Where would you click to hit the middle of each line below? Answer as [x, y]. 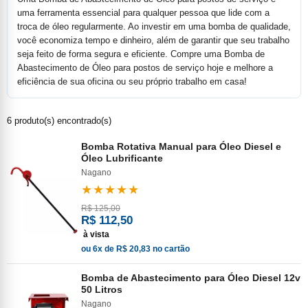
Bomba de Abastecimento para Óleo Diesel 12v [191, 278]
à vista [96, 234]
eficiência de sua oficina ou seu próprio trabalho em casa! [132, 81]
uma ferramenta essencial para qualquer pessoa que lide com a [143, 13]
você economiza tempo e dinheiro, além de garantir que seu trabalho [153, 40]
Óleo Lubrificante [122, 158]
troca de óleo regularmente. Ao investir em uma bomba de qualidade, [154, 26]
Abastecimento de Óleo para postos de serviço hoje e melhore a [145, 68]
